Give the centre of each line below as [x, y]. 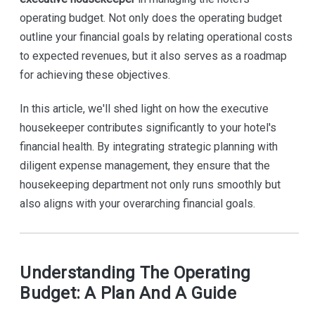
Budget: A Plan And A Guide [128, 294]
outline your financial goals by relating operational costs [156, 37]
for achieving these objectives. [95, 75]
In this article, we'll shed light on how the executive [144, 109]
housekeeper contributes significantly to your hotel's [148, 128]
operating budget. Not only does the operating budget [151, 18]
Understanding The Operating [135, 273]
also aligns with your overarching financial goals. [138, 204]
